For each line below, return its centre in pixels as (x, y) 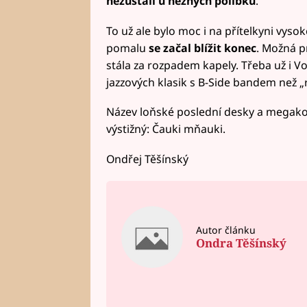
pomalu (127, 48)
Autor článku (225, 230)
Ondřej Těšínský (147, 159)
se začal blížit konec (202, 48)
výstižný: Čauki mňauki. (165, 129)
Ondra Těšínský (241, 243)
